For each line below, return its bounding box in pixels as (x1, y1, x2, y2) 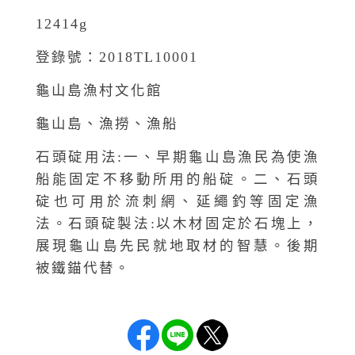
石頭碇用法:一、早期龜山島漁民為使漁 (36, 149, 319, 166)
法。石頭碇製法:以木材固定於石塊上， (36, 216, 319, 232)
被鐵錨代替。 (36, 260, 131, 277)
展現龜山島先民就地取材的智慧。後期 (36, 238, 319, 254)
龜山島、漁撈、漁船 (36, 116, 178, 132)
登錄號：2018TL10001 (36, 49, 198, 66)
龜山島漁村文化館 (36, 82, 162, 99)
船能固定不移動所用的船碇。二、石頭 (36, 171, 319, 188)
